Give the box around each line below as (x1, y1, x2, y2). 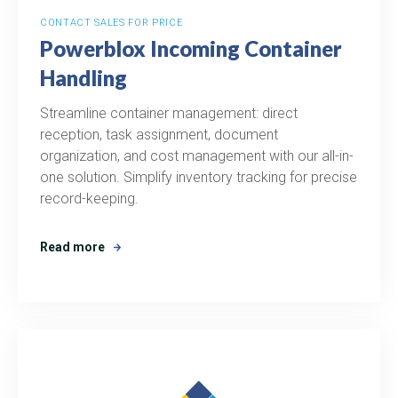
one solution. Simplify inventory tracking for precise (40, 168, 357, 186)
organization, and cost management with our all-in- (40, 147, 354, 164)
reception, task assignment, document (40, 125, 278, 143)
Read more (40, 240, 105, 254)
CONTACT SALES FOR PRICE (40, 16, 183, 28)
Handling (40, 64, 127, 91)
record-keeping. (40, 189, 139, 207)
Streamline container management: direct (40, 104, 298, 122)
